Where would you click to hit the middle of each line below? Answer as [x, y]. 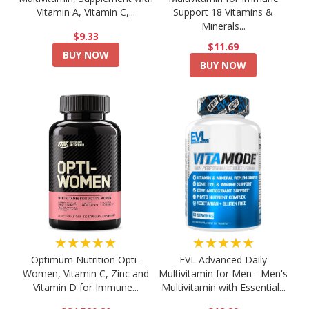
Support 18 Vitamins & [223, 12]
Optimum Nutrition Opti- [86, 260]
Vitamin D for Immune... [86, 288]
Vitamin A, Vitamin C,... [86, 12]
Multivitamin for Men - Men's [223, 274]
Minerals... [223, 26]
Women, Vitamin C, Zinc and [86, 274]
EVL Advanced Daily [223, 260]
